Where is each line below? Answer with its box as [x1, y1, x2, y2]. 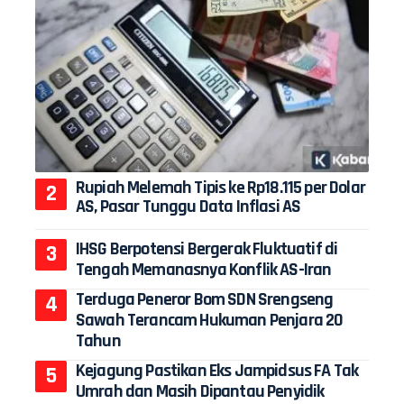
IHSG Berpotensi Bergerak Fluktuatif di [76, 236, 338, 261]
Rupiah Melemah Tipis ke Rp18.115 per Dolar [76, 175, 365, 199]
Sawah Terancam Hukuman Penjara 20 [76, 308, 344, 332]
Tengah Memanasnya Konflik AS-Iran [76, 257, 332, 281]
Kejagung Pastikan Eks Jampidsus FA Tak [76, 358, 359, 382]
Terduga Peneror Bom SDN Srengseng [76, 287, 334, 311]
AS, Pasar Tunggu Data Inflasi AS [76, 194, 301, 218]
